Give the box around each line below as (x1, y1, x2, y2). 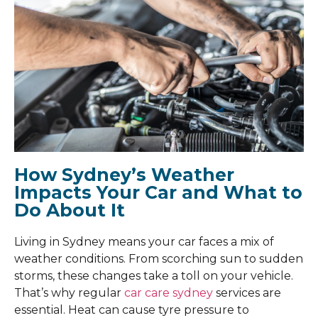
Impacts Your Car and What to (14, 182, 302, 204)
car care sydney (124, 286, 213, 300)
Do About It (14, 199, 125, 221)
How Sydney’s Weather (14, 164, 234, 186)
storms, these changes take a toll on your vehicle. (14, 269, 293, 283)
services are (213, 286, 281, 300)
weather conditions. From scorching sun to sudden (14, 252, 303, 266)
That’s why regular (14, 286, 124, 300)
